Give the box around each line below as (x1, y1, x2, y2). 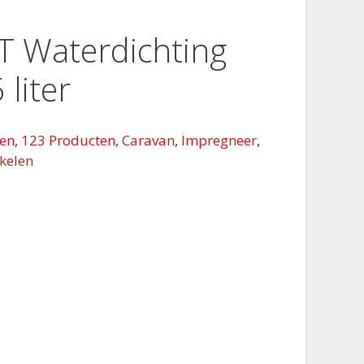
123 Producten (21, 130, 116, 149)
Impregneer (181, 130, 258, 149)
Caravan (122, 130, 175, 149)
